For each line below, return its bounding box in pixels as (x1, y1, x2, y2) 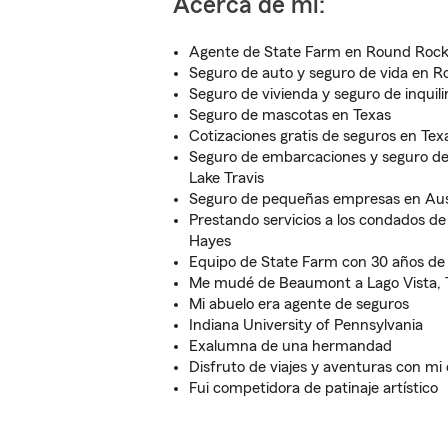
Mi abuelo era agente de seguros (189, 296, 409, 312)
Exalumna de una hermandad (189, 338, 392, 354)
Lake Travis (189, 170, 264, 186)
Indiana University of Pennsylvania (189, 317, 423, 333)
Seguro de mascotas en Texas (189, 107, 391, 123)
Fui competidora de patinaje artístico (189, 380, 438, 396)
